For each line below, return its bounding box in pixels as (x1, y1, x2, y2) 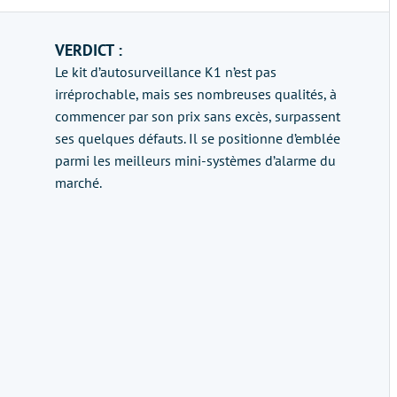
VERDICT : (55, 40, 122, 60)
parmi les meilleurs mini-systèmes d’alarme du (55, 152, 336, 169)
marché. (55, 174, 102, 191)
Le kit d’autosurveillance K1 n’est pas (55, 63, 276, 81)
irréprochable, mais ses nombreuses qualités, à (55, 85, 337, 103)
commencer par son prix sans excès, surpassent (55, 107, 340, 125)
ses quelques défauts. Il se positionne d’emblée (55, 129, 340, 147)
